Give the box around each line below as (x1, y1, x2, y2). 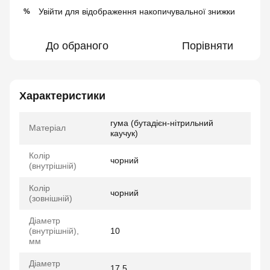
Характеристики (19, 90, 105, 102)
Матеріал (29, 123, 66, 133)
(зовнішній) (29, 193, 72, 203)
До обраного (46, 40, 108, 52)
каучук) (110, 128, 138, 138)
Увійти (39, 7, 63, 16)
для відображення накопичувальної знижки (63, 7, 235, 16)
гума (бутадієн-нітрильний (110, 118, 213, 128)
